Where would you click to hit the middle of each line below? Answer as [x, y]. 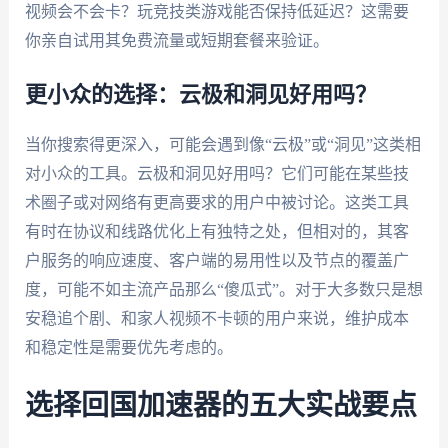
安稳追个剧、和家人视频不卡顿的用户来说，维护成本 [216, 319]
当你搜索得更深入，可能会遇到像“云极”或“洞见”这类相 [222, 145]
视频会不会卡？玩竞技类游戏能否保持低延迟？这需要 [216, 11]
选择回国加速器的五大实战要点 [220, 405]
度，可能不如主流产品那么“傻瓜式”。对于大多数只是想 [223, 290]
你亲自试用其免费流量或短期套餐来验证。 [176, 40]
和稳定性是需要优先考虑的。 [128, 348]
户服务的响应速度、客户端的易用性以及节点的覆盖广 [216, 261]
